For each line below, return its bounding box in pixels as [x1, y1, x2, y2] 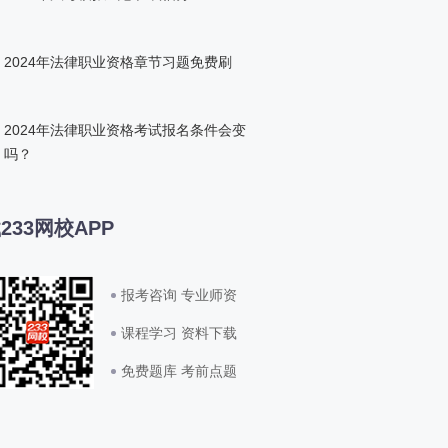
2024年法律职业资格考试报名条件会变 [4, 122, 246, 139]
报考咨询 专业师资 [121, 287, 237, 304]
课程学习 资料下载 [121, 325, 237, 342]
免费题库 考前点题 [121, 363, 237, 380]
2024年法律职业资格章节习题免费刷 [4, 54, 232, 71]
